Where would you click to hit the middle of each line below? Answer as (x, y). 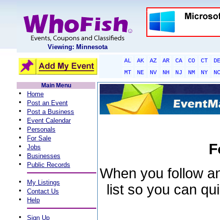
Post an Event (47, 103)
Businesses (44, 156)
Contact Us (43, 191)
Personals (41, 129)
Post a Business (51, 112)
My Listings (43, 182)
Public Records (49, 165)
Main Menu (56, 85)
